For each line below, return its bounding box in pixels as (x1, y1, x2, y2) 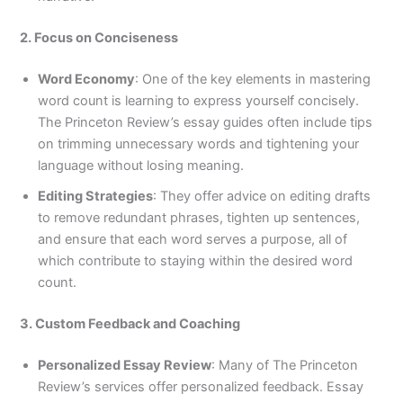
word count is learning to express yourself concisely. (38, 92, 360, 109)
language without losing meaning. (38, 157, 245, 174)
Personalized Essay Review (38, 356, 212, 373)
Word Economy (38, 70, 136, 87)
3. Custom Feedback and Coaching (20, 315, 241, 332)
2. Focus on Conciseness (20, 29, 179, 46)
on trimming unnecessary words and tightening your (38, 135, 360, 152)
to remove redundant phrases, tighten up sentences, (38, 209, 361, 226)
